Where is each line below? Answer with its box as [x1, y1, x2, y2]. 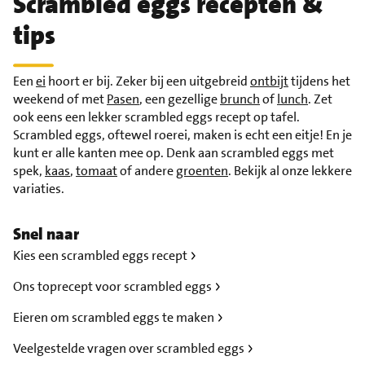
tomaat [76, 161, 117, 179]
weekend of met [13, 90, 107, 108]
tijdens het [288, 72, 350, 90]
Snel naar [13, 222, 79, 244]
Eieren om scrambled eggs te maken [13, 308, 217, 326]
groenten [176, 161, 228, 179]
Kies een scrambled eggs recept [13, 246, 190, 264]
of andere [117, 161, 176, 179]
